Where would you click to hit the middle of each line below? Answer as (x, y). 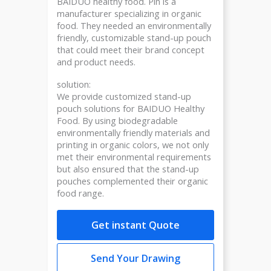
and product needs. (96, 61)
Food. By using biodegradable (117, 121)
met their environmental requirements (134, 157)
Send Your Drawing (135, 258)
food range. (80, 193)
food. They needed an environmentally (134, 25)
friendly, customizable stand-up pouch (134, 37)
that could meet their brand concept (131, 49)
